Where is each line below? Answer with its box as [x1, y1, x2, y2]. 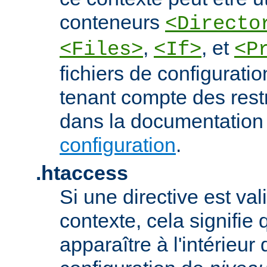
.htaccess [36, 161, 128, 184]
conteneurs [60, 10, 165, 33]
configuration [60, 133, 176, 156]
